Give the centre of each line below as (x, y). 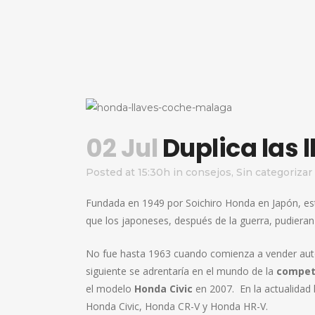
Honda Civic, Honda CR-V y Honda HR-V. (177, 306)
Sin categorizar (274, 172)
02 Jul (122, 148)
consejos (208, 172)
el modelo (110, 289)
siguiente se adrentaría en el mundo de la (181, 271)
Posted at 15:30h (128, 172)
